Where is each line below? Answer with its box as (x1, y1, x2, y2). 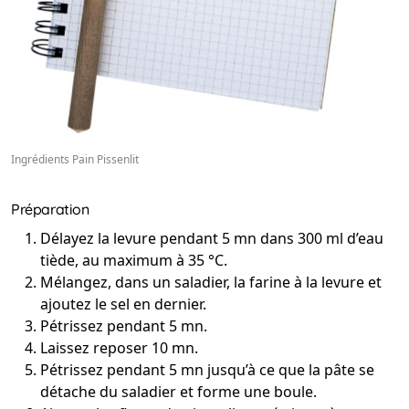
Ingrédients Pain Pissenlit (11, 152, 139, 168)
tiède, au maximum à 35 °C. (40, 250, 227, 271)
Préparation (11, 200, 89, 219)
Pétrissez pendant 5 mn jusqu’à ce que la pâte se (40, 360, 374, 381)
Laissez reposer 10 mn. (40, 338, 198, 359)
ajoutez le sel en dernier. (40, 294, 206, 315)
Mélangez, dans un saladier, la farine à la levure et (40, 272, 382, 293)
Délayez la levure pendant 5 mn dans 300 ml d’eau (40, 228, 383, 249)
